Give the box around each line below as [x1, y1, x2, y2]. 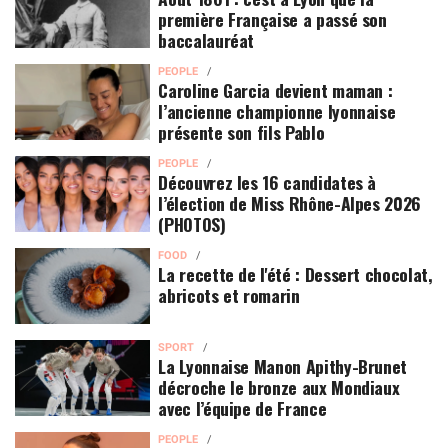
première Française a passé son [158, 5, 387, 32]
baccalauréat [158, 26, 255, 53]
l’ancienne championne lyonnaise [158, 97, 396, 124]
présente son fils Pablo [158, 118, 325, 145]
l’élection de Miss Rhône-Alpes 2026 [158, 189, 422, 216]
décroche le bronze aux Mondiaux [158, 373, 400, 400]
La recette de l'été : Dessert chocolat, [158, 260, 433, 287]
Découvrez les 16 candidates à [158, 168, 377, 195]
